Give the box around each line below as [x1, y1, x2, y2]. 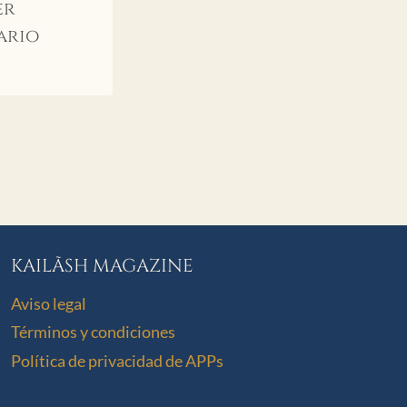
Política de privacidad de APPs [11, 350, 223, 371]
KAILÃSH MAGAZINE [11, 253, 194, 278]
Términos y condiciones [11, 322, 175, 342]
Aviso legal [11, 293, 86, 313]
